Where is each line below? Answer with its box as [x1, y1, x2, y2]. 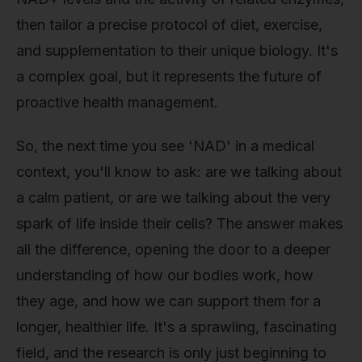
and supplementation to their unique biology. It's [16, 42, 338, 60]
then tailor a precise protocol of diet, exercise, [16, 16, 322, 34]
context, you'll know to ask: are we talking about [16, 162, 342, 180]
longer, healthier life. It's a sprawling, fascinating [16, 318, 337, 335]
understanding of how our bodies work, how [16, 266, 314, 284]
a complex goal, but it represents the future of [16, 68, 322, 86]
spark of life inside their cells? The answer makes [16, 214, 343, 232]
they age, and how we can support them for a [16, 292, 321, 309]
